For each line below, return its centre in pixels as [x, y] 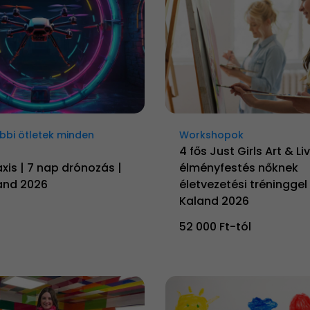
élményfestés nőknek [239, 167]
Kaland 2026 [214, 201]
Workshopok [211, 135]
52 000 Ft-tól [215, 226]
